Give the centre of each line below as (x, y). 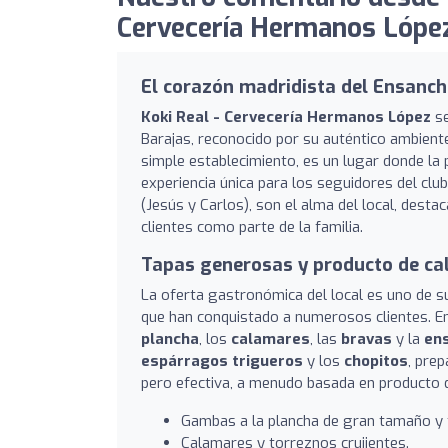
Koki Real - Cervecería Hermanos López (286, 116)
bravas (366, 338)
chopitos (376, 360)
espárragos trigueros (222, 360)
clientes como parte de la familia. (252, 226)
